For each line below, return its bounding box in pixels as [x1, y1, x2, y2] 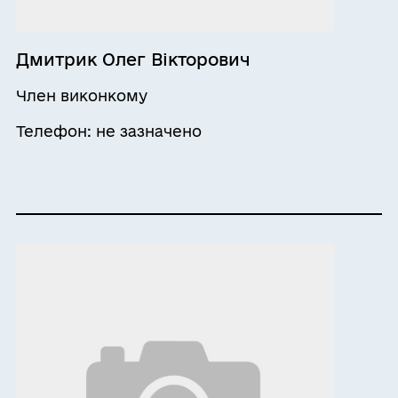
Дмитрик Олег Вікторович [15, 49, 251, 69]
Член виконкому [15, 86, 147, 104]
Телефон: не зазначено [15, 122, 202, 139]
